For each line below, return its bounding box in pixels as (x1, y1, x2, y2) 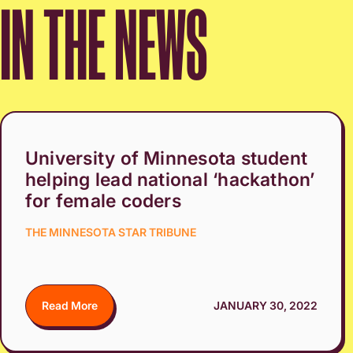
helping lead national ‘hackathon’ (25, 169, 315, 191)
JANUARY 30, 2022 (213, 299, 318, 313)
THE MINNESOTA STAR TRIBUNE (25, 225, 196, 240)
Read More (42, 299, 98, 313)
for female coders (25, 190, 181, 213)
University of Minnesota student (25, 147, 308, 170)
